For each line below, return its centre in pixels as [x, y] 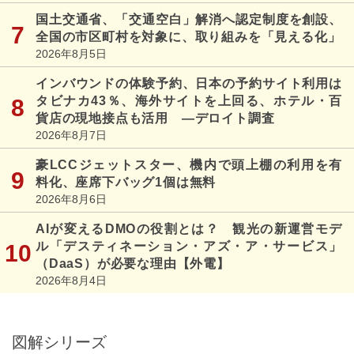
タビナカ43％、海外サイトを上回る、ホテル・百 [189, 101]
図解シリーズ [59, 343]
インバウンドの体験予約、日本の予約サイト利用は [189, 84]
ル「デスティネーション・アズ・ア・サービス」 [189, 247]
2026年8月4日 [71, 281]
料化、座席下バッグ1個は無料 [126, 183]
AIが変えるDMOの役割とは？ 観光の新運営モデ [189, 229]
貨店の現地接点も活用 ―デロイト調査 [155, 119]
